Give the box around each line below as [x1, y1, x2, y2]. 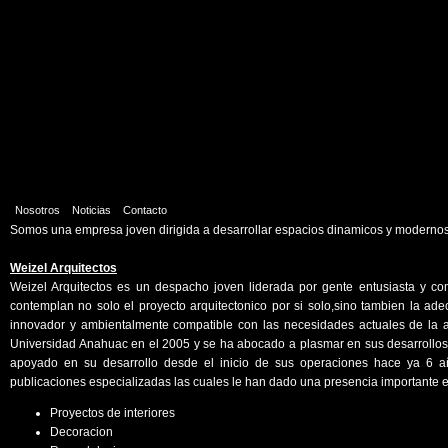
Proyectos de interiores [50, 406, 175, 420]
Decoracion [50, 425, 113, 439]
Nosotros [15, 204, 60, 216]
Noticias [72, 204, 111, 216]
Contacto [123, 204, 167, 216]
